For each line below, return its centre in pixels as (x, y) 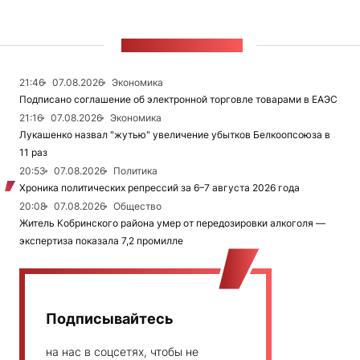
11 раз (33, 152)
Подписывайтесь (110, 319)
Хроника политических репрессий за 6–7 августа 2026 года (160, 188)
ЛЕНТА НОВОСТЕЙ (182, 45)
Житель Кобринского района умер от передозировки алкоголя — (172, 223)
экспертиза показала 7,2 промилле (101, 241)
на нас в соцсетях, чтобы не (122, 352)
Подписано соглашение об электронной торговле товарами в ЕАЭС (178, 99)
